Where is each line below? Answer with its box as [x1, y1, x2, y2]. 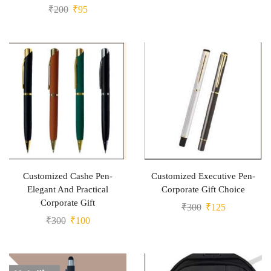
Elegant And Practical [27, 184, 108, 194]
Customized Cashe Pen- [23, 171, 113, 181]
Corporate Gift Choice [162, 184, 245, 194]
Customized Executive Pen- [151, 171, 255, 181]
